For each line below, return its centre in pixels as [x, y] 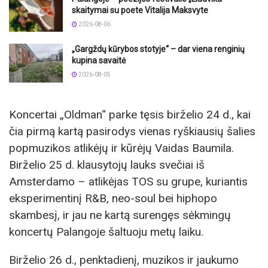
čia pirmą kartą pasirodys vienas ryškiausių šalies [132, 131]
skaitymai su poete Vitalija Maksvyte [140, 10]
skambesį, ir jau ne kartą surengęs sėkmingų [120, 215]
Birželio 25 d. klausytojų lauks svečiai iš [107, 165]
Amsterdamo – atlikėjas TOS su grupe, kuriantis [128, 181]
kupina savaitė [99, 61]
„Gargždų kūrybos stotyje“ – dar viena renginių [158, 49]
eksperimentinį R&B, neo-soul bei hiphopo [113, 198]
